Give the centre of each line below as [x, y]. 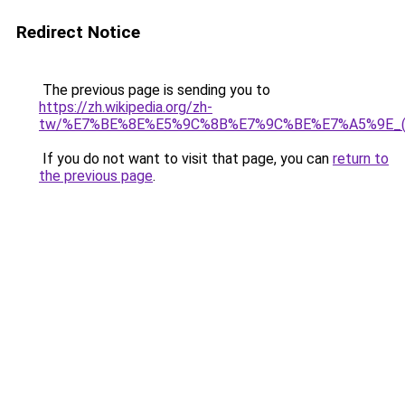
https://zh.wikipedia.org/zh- [126, 107]
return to [361, 159]
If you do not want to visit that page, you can [186, 159]
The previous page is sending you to [155, 90]
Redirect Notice [78, 32]
